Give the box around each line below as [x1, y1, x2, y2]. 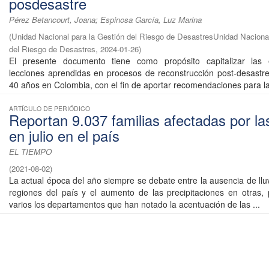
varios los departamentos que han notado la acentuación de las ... [9, 198, 260, 211]
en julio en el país [9, 125, 119, 147]
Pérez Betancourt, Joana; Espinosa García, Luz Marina [9, 14, 202, 26]
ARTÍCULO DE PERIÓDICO [9, 104, 90, 113]
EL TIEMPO [9, 146, 52, 158]
